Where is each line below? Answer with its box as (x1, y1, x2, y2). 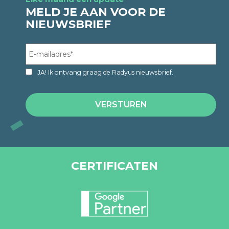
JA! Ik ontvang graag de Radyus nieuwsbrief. (37, 68, 173, 76)
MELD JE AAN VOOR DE (26, 5, 166, 19)
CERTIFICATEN (71, 158, 158, 173)
